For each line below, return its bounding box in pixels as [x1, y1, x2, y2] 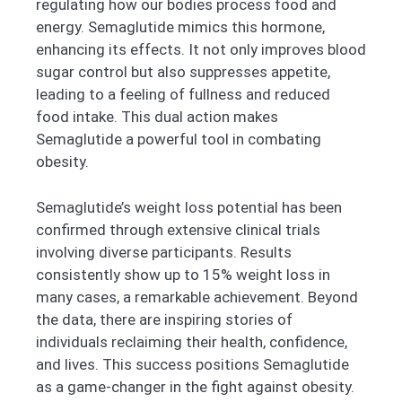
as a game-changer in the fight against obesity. [36, 377, 354, 396]
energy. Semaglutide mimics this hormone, [36, 18, 325, 36]
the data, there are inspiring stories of [36, 310, 293, 328]
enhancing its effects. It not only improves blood [36, 40, 366, 58]
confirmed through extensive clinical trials [36, 220, 320, 239]
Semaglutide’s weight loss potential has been [36, 197, 342, 216]
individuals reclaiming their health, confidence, [36, 332, 347, 351]
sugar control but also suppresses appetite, [36, 63, 330, 81]
